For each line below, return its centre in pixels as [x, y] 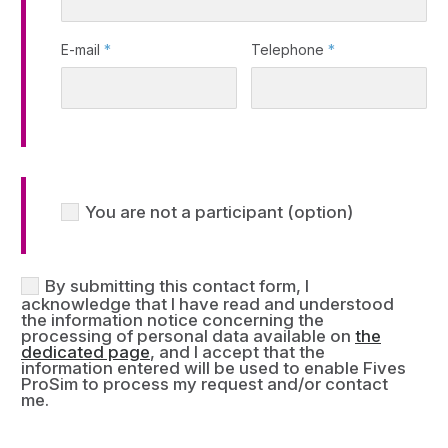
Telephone [290, 49]
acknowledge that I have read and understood [207, 304]
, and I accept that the [237, 352]
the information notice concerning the [172, 320]
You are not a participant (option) [219, 211]
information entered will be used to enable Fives [213, 368]
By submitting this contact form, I [177, 285]
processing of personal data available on [188, 336]
